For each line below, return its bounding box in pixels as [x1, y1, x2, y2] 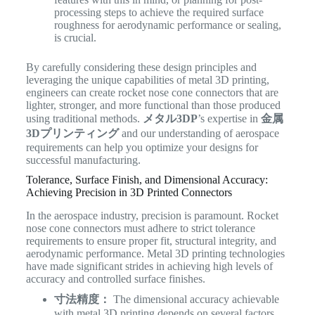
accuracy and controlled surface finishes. [25, 272, 205, 285]
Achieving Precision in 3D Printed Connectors [25, 186, 232, 198]
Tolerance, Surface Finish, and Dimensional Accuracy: [25, 173, 268, 186]
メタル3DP [142, 112, 198, 124]
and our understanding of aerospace [118, 127, 279, 139]
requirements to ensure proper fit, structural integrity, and [25, 234, 276, 247]
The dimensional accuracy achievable [110, 292, 279, 305]
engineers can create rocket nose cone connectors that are [25, 86, 278, 98]
